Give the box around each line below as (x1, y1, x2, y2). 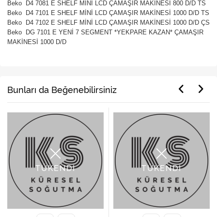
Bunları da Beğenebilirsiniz (7, 85, 117, 95)
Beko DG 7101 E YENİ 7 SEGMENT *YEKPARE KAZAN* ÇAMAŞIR (7, 29, 203, 36)
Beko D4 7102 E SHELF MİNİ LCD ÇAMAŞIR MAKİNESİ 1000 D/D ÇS (7, 19, 210, 27)
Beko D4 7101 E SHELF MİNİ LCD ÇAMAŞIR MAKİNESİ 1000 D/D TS (7, 9, 209, 17)
